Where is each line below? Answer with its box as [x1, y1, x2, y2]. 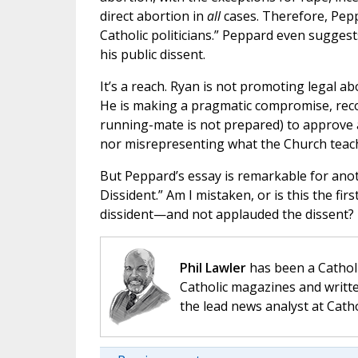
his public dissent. [99, 46, 205, 64]
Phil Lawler [179, 259, 246, 277]
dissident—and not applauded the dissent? [99, 205, 354, 224]
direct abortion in [99, 7, 207, 26]
